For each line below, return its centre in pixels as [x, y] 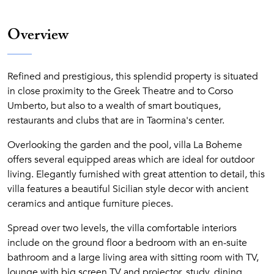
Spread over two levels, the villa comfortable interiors [122, 228]
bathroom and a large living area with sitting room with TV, [133, 257]
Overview [38, 37]
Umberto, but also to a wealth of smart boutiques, [114, 106]
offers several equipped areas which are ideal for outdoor [131, 160]
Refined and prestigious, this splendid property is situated [133, 76]
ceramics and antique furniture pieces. [90, 204]
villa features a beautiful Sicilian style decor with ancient [128, 189]
